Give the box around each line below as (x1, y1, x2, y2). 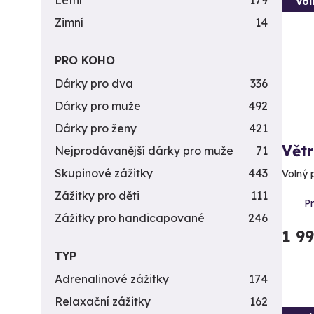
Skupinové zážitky (55, 166, 153, 180)
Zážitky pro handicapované (55, 211, 205, 225)
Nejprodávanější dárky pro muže (55, 144, 233, 158)
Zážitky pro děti (55, 189, 139, 203)
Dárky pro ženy (55, 121, 137, 135)
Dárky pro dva (55, 76, 133, 90)
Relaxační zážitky (55, 294, 151, 308)
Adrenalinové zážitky (55, 272, 169, 286)
